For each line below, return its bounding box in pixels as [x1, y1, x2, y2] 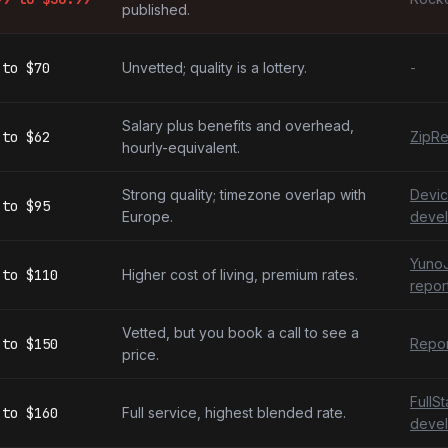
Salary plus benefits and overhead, [122, 117, 354, 134]
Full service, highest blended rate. [122, 404, 346, 421]
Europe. [122, 208, 173, 225]
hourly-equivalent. [122, 139, 240, 156]
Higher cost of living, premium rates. [122, 266, 358, 283]
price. [122, 346, 159, 363]
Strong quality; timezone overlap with [122, 186, 366, 203]
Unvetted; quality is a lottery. [122, 59, 307, 76]
